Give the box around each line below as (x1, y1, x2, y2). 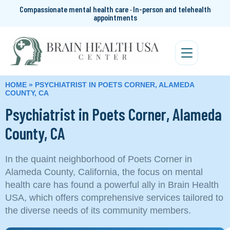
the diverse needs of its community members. (5, 205, 191, 216)
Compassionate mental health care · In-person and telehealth (19, 4, 211, 14)
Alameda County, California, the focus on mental (5, 166, 203, 177)
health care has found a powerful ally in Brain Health (5, 179, 219, 190)
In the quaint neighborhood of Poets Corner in (5, 154, 192, 164)
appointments (93, 12, 137, 22)
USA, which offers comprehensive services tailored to (5, 192, 223, 203)
